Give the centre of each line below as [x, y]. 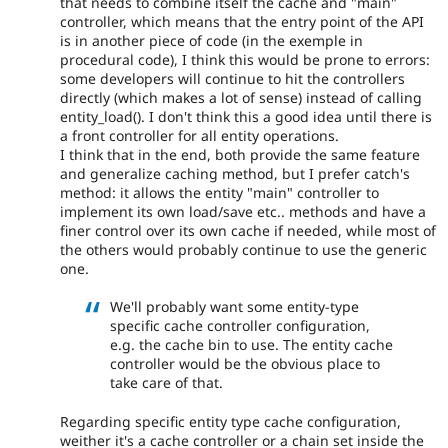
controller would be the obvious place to [245, 364]
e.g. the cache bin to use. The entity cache [251, 345]
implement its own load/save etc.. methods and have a [243, 211]
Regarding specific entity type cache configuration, [230, 421]
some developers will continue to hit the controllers [232, 78]
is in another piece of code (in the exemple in [211, 40]
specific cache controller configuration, [240, 326]
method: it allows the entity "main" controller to [219, 192]
